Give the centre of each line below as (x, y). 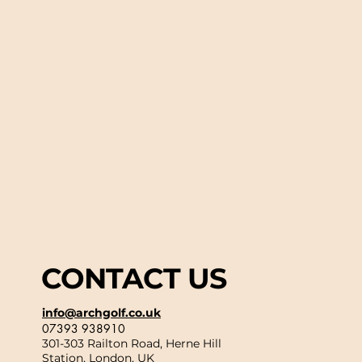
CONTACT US (133, 278)
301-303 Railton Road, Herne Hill (131, 343)
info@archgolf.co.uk (101, 313)
